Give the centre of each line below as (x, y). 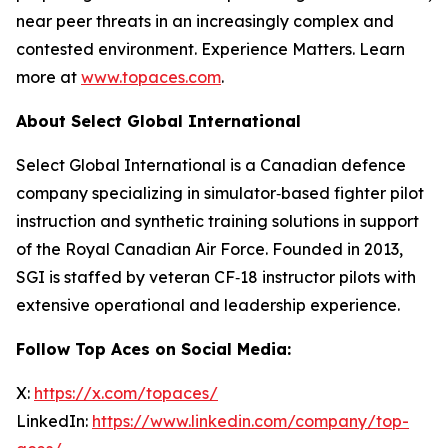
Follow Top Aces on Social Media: (153, 349)
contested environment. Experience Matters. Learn (210, 49)
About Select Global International (158, 121)
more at (48, 77)
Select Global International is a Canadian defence (211, 165)
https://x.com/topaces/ (126, 393)
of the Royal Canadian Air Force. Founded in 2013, (209, 249)
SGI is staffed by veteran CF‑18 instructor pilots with (216, 277)
